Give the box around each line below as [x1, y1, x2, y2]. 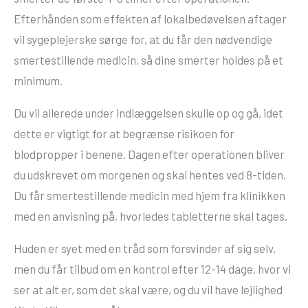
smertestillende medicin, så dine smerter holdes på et [14, 52, 283, 67]
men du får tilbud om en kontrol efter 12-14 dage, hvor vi [14, 261, 291, 276]
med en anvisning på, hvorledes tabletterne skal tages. [14, 208, 289, 223]
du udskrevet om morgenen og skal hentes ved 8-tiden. [14, 167, 286, 181]
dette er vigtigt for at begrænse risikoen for [14, 126, 234, 140]
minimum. [14, 73, 63, 87]
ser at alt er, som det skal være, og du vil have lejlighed [14, 282, 283, 296]
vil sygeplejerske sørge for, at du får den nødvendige [14, 32, 272, 46]
